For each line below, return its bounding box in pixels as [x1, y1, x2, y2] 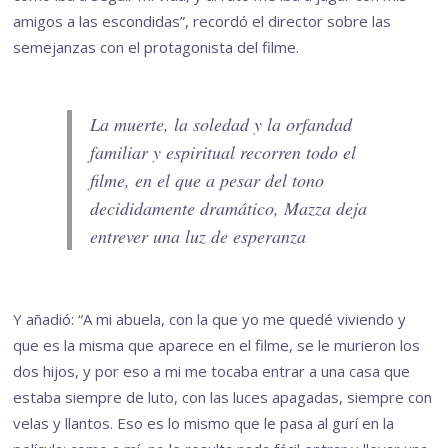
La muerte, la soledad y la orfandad [90, 112, 353, 137]
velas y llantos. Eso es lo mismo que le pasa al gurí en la [13, 412, 395, 433]
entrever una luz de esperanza [90, 224, 307, 249]
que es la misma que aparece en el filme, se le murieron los [13, 334, 421, 355]
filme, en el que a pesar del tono [90, 168, 325, 193]
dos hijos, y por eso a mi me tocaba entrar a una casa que [13, 360, 411, 381]
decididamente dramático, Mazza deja [90, 196, 368, 221]
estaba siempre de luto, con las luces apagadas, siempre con [13, 386, 433, 407]
